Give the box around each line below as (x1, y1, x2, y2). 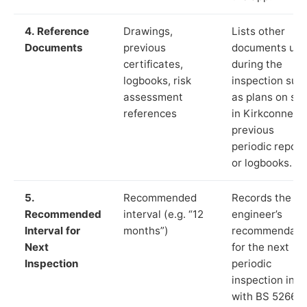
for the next (232, 240, 289, 254)
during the (232, 57, 282, 71)
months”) (123, 223, 169, 237)
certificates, (123, 57, 183, 71)
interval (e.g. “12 (123, 207, 204, 221)
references (123, 106, 177, 120)
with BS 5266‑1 (232, 289, 305, 303)
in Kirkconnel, (232, 106, 299, 120)
